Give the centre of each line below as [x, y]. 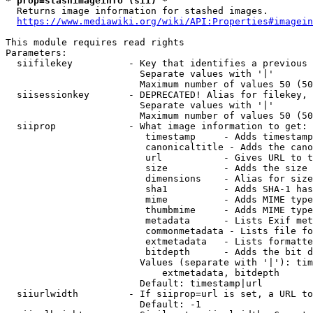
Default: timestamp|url [134, 283]
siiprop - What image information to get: [156, 126]
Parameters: [36, 53]
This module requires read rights [95, 42]
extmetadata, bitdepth [143, 273]
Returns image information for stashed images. [137, 11]
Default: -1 [103, 304]
